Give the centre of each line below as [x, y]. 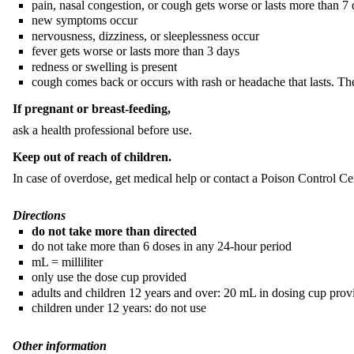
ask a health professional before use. [102, 130]
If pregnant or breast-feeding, [92, 109]
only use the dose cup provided [109, 277]
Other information [60, 345]
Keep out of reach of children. [92, 157]
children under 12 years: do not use [119, 308]
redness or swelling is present [104, 66]
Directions [39, 216]
